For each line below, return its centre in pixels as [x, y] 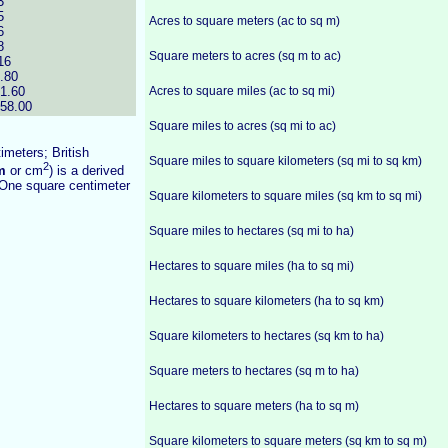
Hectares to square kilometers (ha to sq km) [266, 301]
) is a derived [86, 171]
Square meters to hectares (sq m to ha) [254, 371]
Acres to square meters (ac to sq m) [244, 21]
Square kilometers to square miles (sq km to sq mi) [285, 196]
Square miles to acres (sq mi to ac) [242, 126]
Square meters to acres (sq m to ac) [245, 56]
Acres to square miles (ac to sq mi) [242, 91]
